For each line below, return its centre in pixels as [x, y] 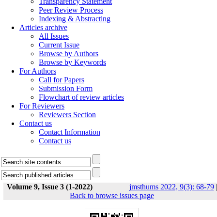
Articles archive [43, 27]
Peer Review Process [71, 10]
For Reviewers [42, 106]
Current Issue [59, 45]
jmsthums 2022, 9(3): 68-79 [171, 187]
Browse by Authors [69, 54]
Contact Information [70, 132]
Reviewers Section [67, 115]
